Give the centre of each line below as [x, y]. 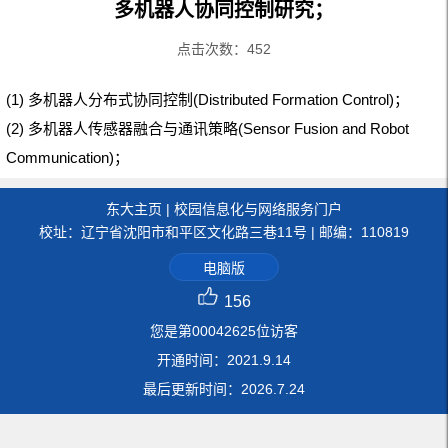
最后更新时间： [192, 388]
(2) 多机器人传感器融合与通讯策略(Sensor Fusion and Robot [207, 128]
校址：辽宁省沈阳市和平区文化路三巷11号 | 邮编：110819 [224, 231]
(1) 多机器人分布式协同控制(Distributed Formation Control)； [207, 99]
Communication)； [67, 157]
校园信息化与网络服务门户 [258, 208]
